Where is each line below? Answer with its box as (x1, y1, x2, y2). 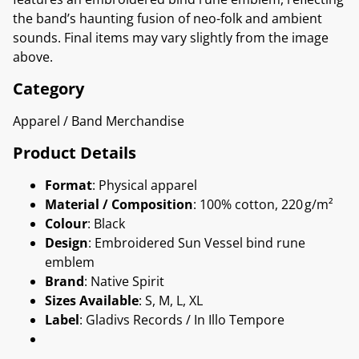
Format (45, 175, 92, 194)
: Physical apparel (92, 175, 197, 194)
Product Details (13, 141, 136, 163)
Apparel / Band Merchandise (13, 111, 184, 130)
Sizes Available (45, 291, 139, 309)
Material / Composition (45, 195, 193, 213)
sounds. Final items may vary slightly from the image (13, 28, 329, 46)
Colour (45, 214, 87, 232)
